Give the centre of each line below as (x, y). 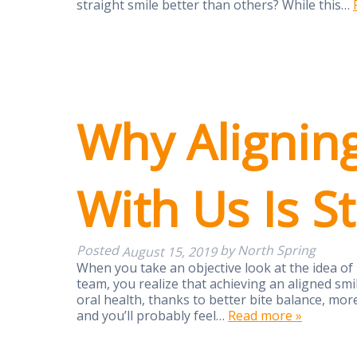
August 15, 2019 (169, 251)
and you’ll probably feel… (152, 315)
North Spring (277, 250)
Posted (99, 250)
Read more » (265, 315)
